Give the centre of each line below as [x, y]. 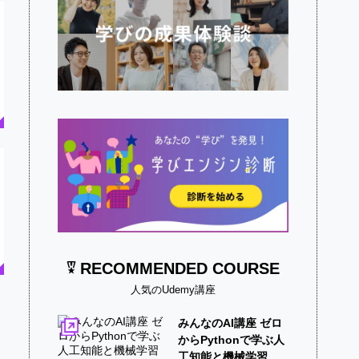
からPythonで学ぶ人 [232, 339]
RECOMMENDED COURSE [180, 268]
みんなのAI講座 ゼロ [230, 323]
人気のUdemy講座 [173, 289]
